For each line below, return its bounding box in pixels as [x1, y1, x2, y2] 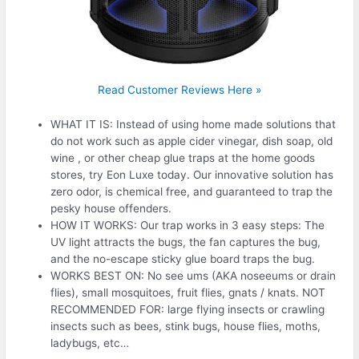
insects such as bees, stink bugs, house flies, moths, [50, 319, 321, 333]
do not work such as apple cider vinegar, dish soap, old [50, 134, 333, 147]
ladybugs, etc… [50, 336, 130, 349]
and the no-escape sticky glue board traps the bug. [50, 252, 316, 265]
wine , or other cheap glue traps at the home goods [50, 151, 316, 164]
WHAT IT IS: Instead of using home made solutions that [50, 117, 337, 131]
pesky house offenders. [50, 201, 172, 215]
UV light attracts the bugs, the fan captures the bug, [50, 235, 321, 248]
